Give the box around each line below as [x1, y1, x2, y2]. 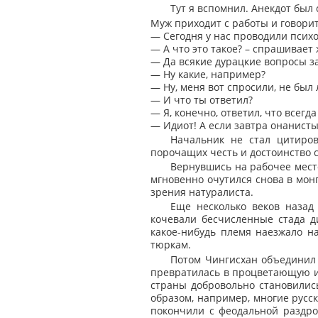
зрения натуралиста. [150, 185, 253, 199]
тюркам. [150, 238, 191, 252]
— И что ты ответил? [150, 92, 253, 106]
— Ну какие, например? [150, 67, 265, 81]
